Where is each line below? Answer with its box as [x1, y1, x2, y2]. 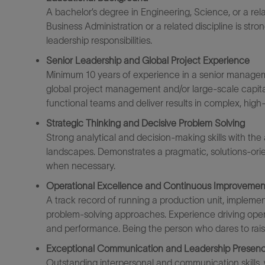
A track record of [46, 195, 116, 205]
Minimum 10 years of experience [46, 69, 182, 80]
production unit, [160, 195, 224, 205]
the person [148, 223, 193, 234]
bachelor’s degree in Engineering [55, 7, 190, 17]
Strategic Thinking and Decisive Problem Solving [46, 118, 245, 128]
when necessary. [46, 160, 115, 171]
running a [118, 195, 157, 205]
